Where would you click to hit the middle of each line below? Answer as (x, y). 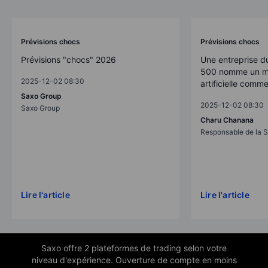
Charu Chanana (227, 120)
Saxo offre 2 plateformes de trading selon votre (134, 248)
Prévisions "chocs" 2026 (68, 59)
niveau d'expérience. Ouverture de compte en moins (134, 260)
